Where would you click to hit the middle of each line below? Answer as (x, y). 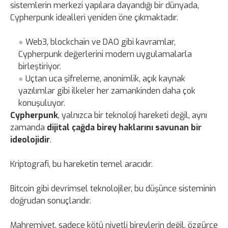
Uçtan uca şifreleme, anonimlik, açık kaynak (106, 78)
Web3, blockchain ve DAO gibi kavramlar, (101, 42)
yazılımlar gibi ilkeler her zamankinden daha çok (107, 91)
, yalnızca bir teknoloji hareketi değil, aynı (133, 115)
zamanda (28, 127)
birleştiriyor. (40, 66)
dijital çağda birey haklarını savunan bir (124, 127)
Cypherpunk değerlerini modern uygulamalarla (105, 54)
